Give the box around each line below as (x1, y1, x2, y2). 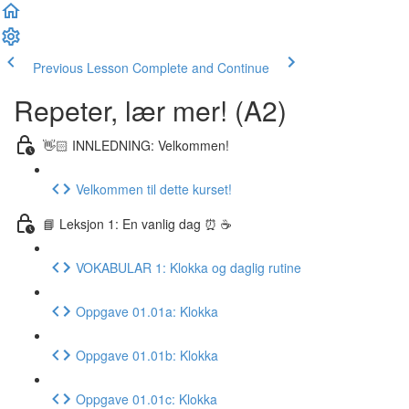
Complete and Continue (132, 58, 269, 77)
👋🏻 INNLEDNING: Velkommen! (43, 135, 229, 154)
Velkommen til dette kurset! (76, 179, 232, 198)
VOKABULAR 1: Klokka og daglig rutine (76, 257, 301, 277)
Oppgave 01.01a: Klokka (76, 301, 218, 320)
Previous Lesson (33, 58, 129, 77)
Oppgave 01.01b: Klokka (76, 345, 218, 364)
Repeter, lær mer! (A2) (14, 90, 287, 130)
